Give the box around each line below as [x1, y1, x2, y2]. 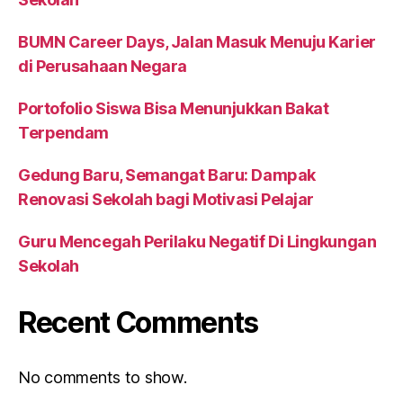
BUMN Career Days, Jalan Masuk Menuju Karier [18, 32, 376, 51]
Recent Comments [18, 305, 259, 340]
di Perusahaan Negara [18, 57, 188, 76]
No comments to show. [18, 368, 187, 387]
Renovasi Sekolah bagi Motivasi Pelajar [18, 190, 314, 209]
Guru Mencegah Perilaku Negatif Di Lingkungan [18, 232, 377, 251]
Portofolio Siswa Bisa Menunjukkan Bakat [18, 99, 329, 118]
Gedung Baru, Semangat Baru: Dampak [18, 166, 316, 184]
